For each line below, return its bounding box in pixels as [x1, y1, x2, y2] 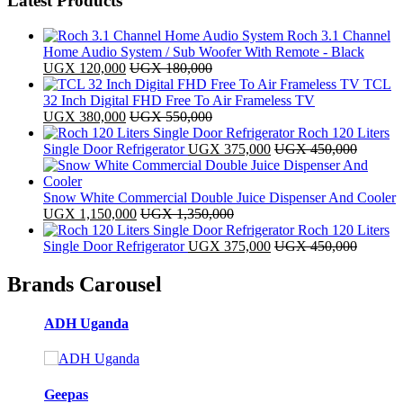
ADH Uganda [44, 316, 129, 332]
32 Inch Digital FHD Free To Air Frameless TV [43, 92, 315, 108]
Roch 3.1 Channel [287, 27, 390, 43]
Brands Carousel [7, 272, 162, 296]
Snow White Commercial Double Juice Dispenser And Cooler [43, 189, 396, 205]
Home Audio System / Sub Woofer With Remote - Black [43, 43, 364, 59]
